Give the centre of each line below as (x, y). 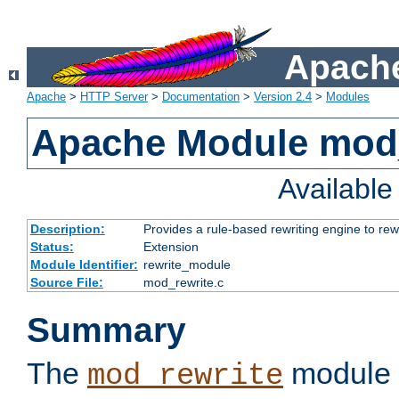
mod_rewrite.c (183, 283)
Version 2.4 (283, 97)
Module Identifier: (84, 265)
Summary (106, 330)
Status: (52, 247)
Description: (67, 229)
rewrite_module (187, 265)
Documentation (201, 97)
